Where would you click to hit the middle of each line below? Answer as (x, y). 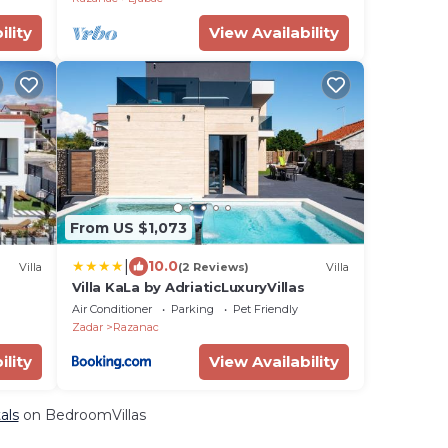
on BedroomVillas (82, 415)
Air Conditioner (111, 309)
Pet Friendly (265, 309)
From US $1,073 (128, 227)
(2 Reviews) (213, 266)
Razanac (135, 327)
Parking (192, 309)
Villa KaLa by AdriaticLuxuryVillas (188, 287)
